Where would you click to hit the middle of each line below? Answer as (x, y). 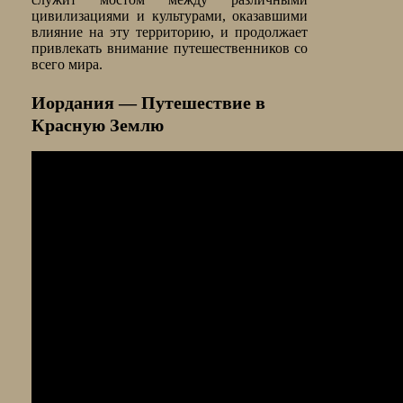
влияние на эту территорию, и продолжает (170, 32)
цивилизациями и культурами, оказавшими (170, 16)
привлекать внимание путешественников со (170, 49)
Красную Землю (98, 125)
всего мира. (67, 65)
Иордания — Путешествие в (149, 103)
